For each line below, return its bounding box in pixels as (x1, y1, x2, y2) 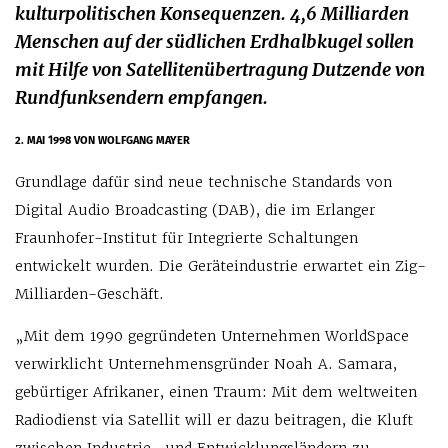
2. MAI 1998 (15, 132, 74, 148)
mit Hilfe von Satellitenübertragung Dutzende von (15, 58, 425, 81)
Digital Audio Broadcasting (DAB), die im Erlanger (15, 201, 375, 219)
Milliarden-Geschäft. (15, 285, 164, 303)
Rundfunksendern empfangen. (15, 86, 268, 109)
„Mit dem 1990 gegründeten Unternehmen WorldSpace (15, 327, 409, 345)
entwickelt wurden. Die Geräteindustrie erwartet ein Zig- (15, 257, 426, 275)
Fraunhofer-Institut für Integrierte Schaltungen (15, 229, 358, 247)
